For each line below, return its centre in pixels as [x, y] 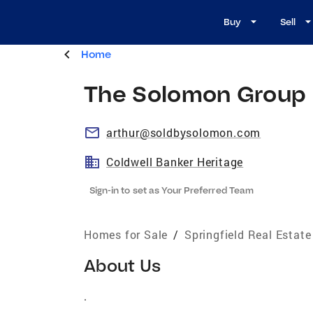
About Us [123, 265]
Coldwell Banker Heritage [175, 161]
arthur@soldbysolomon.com [184, 132]
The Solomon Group [195, 93]
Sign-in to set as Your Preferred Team [172, 190]
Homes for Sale [126, 234]
